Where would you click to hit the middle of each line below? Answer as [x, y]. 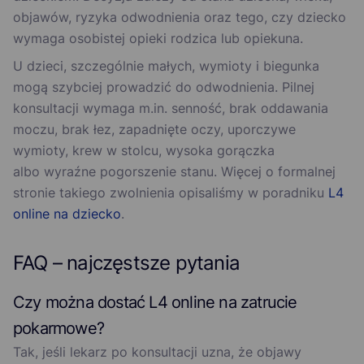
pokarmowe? [58, 329]
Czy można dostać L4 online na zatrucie [155, 303]
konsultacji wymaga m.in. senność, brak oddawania [171, 108]
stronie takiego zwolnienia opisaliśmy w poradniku [171, 193]
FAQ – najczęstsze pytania [126, 263]
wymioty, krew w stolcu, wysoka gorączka [144, 151]
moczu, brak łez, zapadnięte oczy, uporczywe [154, 130]
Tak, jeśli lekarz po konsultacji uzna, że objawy [157, 352]
